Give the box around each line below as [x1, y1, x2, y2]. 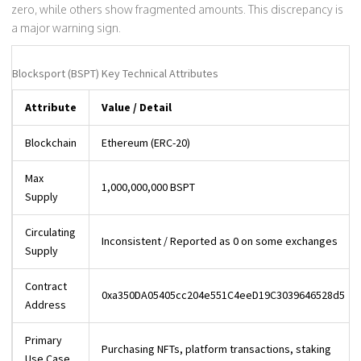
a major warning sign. [11, 21, 121, 35]
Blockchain [25, 135, 77, 150]
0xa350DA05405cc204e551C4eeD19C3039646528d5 [102, 288, 345, 302]
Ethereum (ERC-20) [102, 135, 190, 150]
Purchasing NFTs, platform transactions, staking [102, 342, 331, 356]
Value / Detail [102, 100, 172, 114]
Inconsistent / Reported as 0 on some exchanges [102, 234, 338, 248]
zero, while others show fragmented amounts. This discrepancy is [11, 2, 343, 16]
